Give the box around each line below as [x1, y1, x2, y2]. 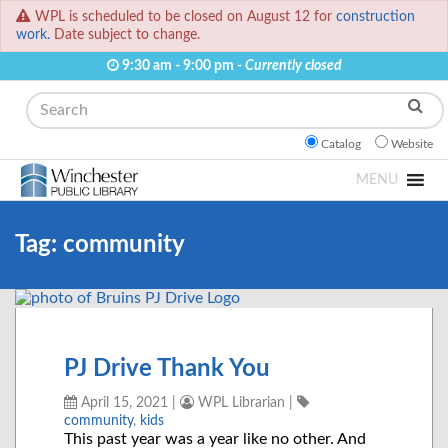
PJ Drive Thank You [64, 357, 270, 382]
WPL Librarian [194, 395, 285, 411]
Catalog [321, 138, 361, 151]
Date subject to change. [50, 27, 200, 43]
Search [14, 92, 62, 109]
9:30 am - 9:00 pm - [118, 58, 245, 74]
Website [391, 138, 433, 151]
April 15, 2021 [77, 395, 168, 411]
